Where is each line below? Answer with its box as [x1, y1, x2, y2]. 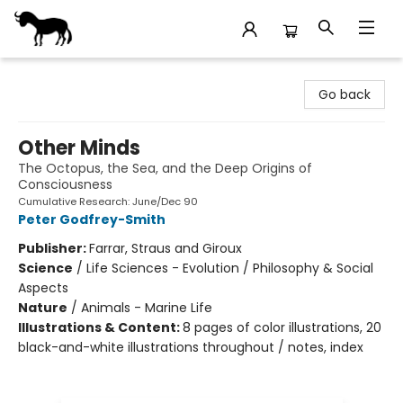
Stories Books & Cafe [13, 66, 144, 84]
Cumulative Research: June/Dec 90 [18, 194, 198, 209]
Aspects [18, 279, 68, 297]
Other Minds [18, 134, 140, 162]
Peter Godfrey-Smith [18, 210, 166, 228]
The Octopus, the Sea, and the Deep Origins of [18, 159, 312, 177]
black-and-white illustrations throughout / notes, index [18, 338, 363, 356]
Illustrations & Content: [18, 318, 183, 336]
